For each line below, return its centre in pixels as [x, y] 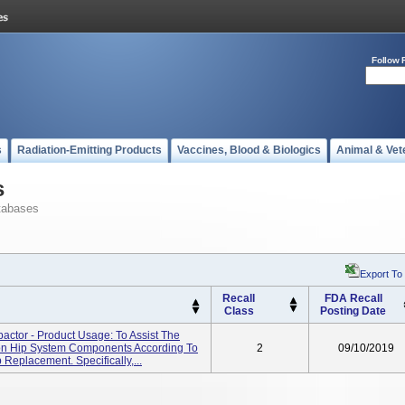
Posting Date [353, 311]
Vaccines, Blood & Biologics [249, 150]
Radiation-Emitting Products [89, 150]
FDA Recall [353, 298]
